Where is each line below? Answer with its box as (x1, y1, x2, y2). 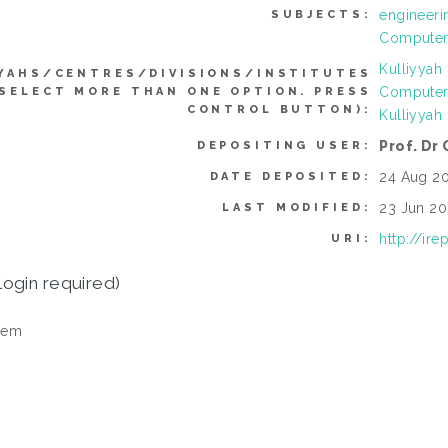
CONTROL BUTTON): (186, 103, 372, 117)
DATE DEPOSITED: (209, 170, 372, 184)
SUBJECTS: (270, 8, 372, 22)
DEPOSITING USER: (196, 139, 372, 153)
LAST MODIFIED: (222, 201, 372, 215)
